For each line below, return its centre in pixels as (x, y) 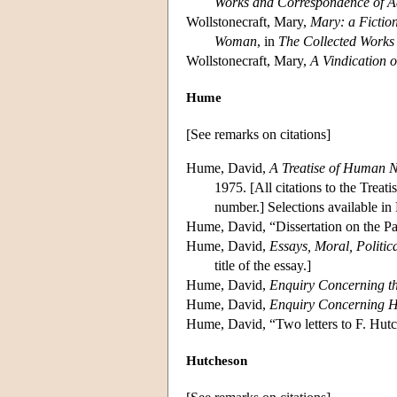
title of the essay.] (263, 265)
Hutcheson (217, 361)
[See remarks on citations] (258, 134)
